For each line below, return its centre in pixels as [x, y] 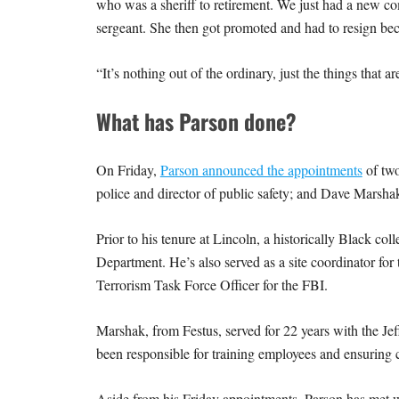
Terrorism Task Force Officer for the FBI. [214, 284]
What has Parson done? [199, 121]
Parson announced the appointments [261, 169]
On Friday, [128, 169]
